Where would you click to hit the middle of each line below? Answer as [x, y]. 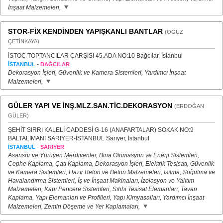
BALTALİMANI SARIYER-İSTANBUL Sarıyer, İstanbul [79, 138]
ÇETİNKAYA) [24, 41]
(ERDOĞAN [189, 106]
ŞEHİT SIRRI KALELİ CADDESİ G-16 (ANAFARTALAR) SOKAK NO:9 [101, 130]
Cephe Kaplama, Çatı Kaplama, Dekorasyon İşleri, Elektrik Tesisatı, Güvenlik [111, 164]
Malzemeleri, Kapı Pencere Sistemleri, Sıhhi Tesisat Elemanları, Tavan [103, 189]
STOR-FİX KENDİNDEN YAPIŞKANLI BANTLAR [85, 31]
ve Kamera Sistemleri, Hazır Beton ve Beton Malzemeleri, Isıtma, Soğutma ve [111, 172]
